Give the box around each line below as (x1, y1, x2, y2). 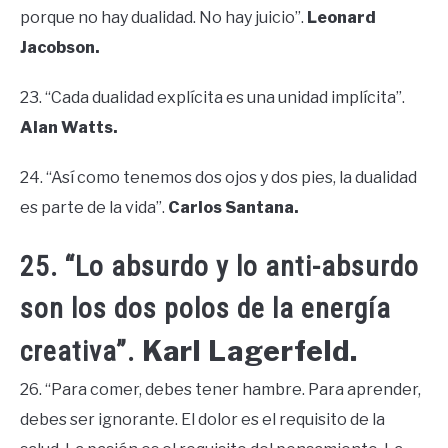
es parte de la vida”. (20, 197, 168, 217)
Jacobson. (20, 37, 100, 57)
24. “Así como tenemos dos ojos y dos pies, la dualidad (20, 167, 417, 187)
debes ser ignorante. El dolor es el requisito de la (20, 410, 385, 430)
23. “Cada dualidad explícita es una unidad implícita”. (20, 87, 405, 107)
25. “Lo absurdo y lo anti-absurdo (20, 250, 419, 284)
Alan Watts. (20, 117, 118, 137)
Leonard (307, 7, 376, 27)
